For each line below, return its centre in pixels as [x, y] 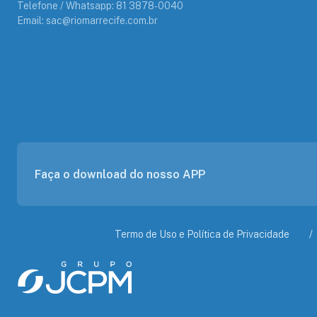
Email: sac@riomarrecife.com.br [87, 21]
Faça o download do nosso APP [120, 174]
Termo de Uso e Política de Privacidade [202, 235]
